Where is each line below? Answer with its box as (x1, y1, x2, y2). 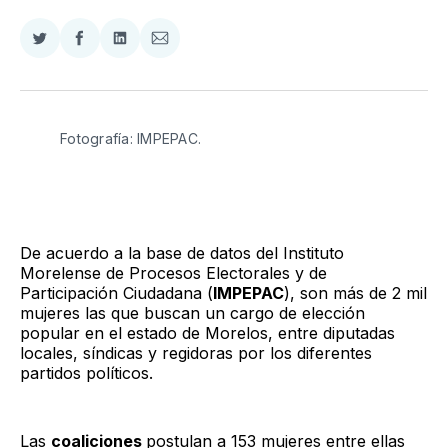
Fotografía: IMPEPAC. (60, 129, 201, 147)
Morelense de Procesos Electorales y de (20, 262, 327, 283)
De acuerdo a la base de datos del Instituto (20, 242, 344, 263)
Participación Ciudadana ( (20, 282, 213, 303)
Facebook (78, 76, 155, 97)
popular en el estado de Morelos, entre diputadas (20, 322, 395, 343)
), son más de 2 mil (284, 282, 427, 303)
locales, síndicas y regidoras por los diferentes (20, 342, 372, 363)
